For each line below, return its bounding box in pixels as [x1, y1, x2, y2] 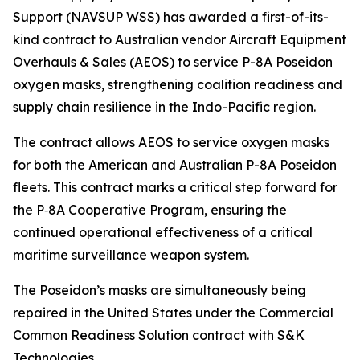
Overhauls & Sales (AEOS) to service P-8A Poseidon [13, 54, 333, 70]
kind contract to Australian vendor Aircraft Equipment [13, 31, 346, 47]
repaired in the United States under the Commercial [13, 305, 333, 321]
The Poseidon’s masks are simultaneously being [13, 282, 306, 298]
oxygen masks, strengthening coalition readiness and [13, 76, 342, 92]
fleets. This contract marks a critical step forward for [13, 179, 337, 195]
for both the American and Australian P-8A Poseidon [13, 157, 337, 173]
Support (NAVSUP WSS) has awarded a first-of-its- [13, 9, 329, 25]
